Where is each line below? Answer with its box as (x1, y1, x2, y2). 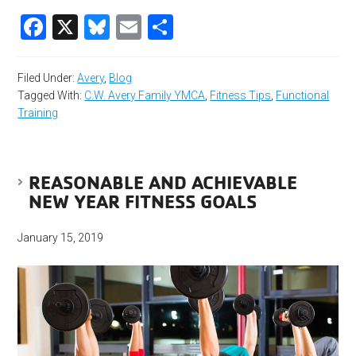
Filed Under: (17, 72, 78, 85)
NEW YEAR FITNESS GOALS (29, 189, 257, 214)
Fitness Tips (210, 89, 272, 103)
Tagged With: (17, 89, 85, 103)
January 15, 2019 (17, 231, 104, 245)
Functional (276, 89, 330, 103)
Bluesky (110, 13, 199, 42)
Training (17, 106, 59, 120)
